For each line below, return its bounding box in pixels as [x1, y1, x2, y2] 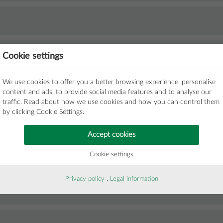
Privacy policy [65, 175, 105, 182]
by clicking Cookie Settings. [2, 108, 84, 115]
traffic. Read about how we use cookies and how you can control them [2, 98, 220, 106]
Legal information [110, 175, 158, 182]
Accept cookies [88, 130, 135, 138]
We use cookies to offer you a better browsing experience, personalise [2, 78, 216, 86]
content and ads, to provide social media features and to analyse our [2, 88, 212, 96]
